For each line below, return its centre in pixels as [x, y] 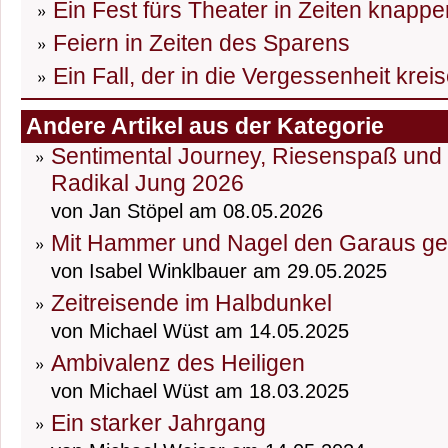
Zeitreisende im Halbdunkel [191, 303]
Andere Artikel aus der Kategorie [205, 126]
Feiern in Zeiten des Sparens [201, 43]
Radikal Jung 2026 [147, 183]
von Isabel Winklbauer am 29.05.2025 [219, 271]
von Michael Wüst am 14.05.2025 [200, 331]
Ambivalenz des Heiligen [178, 363]
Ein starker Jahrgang [158, 423]
